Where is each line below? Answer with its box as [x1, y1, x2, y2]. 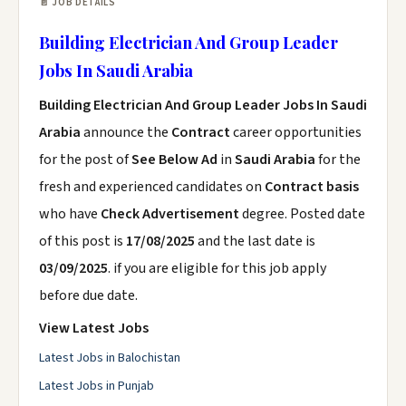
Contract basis [265, 177, 359, 197]
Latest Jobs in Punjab [39, 377, 154, 395]
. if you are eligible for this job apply [108, 258, 326, 278]
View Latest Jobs [39, 318, 149, 338]
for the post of [39, 150, 131, 169]
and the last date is [195, 231, 315, 251]
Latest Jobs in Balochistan [39, 349, 180, 367]
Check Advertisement [101, 204, 242, 224]
